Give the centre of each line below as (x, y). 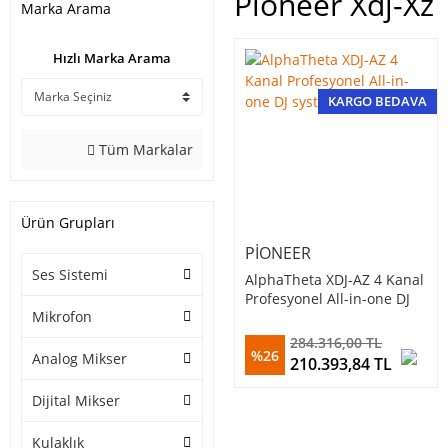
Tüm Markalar (144, 150)
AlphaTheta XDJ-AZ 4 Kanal (334, 280)
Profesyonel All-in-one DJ (327, 299)
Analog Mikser (79, 359)
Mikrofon (62, 317)
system (268, 318)
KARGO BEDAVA (377, 101)
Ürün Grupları (68, 223)
